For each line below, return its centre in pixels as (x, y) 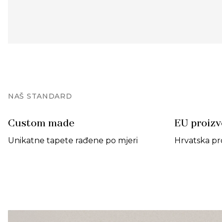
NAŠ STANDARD (40, 96)
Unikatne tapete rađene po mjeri (73, 140)
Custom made (41, 124)
